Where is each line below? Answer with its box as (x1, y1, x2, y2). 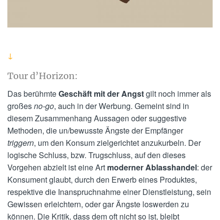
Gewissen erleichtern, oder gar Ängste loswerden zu (7, 198, 189, 210)
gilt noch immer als (144, 87, 211, 99)
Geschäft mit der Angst (58, 87, 144, 99)
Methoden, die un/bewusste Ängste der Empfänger (7, 124, 183, 136)
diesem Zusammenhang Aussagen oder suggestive (7, 112, 187, 124)
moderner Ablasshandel (107, 161, 197, 173)
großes (7, 100, 34, 111)
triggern (7, 137, 34, 148)
